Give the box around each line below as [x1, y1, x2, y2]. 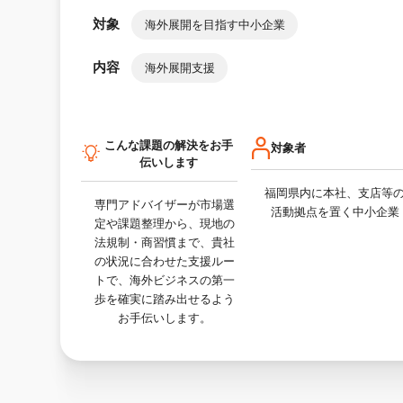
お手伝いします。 [118, 310, 212, 325]
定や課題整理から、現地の [94, 216, 236, 230]
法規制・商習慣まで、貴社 [94, 235, 236, 249]
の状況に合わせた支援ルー [94, 254, 236, 268]
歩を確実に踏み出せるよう [94, 291, 236, 306]
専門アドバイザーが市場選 [94, 197, 236, 211]
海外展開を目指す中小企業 [144, 17, 285, 31]
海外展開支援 [144, 60, 215, 75]
